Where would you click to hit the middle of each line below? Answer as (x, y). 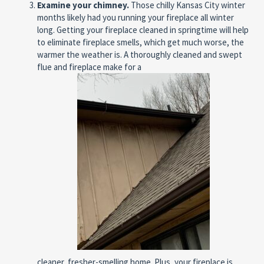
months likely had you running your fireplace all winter (135, 18)
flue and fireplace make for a (89, 67)
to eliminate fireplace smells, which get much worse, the (140, 42)
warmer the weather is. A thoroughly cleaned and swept (139, 55)
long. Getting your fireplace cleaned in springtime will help (143, 30)
